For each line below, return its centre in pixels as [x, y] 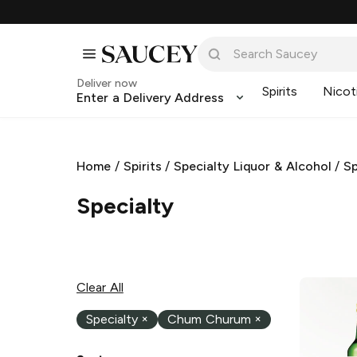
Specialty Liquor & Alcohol [253, 166]
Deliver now [107, 83]
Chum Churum [209, 320]
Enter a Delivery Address [151, 98]
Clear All [100, 287]
